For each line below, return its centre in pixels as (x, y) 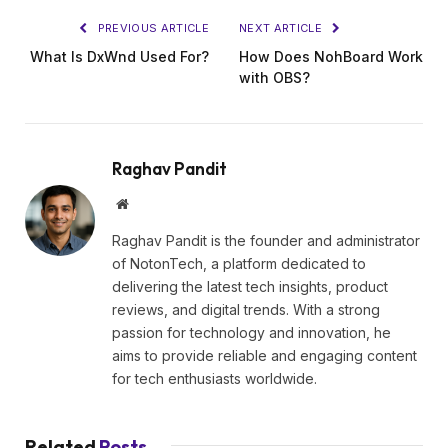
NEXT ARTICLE (282, 28)
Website (149, 203)
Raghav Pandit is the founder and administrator (266, 241)
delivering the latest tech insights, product (250, 287)
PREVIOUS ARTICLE (151, 28)
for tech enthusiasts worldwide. (214, 379)
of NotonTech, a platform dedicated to (239, 264)
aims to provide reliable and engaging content (264, 356)
